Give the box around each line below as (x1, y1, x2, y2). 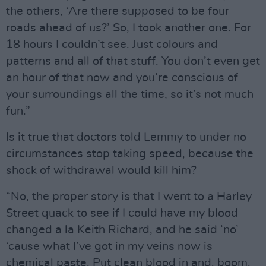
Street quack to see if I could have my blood (6, 207, 238, 219)
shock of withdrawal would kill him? (6, 164, 197, 176)
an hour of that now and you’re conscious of (6, 72, 238, 84)
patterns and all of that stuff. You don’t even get (6, 55, 260, 67)
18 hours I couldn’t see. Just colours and (6, 39, 218, 50)
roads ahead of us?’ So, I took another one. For (6, 22, 251, 34)
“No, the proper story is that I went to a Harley (6, 191, 252, 202)
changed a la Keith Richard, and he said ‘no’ (6, 224, 239, 236)
